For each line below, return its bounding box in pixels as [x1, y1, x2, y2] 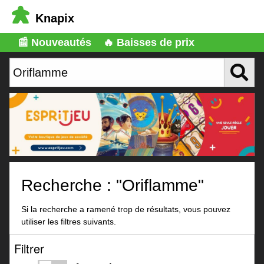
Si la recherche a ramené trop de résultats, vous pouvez [21, 204, 231, 214]
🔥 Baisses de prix [103, 37, 194, 48]
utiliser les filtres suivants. [21, 216, 117, 226]
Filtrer [14, 239, 44, 257]
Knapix [35, 12, 74, 25]
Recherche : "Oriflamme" [21, 176, 204, 195]
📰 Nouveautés [18, 37, 91, 48]
